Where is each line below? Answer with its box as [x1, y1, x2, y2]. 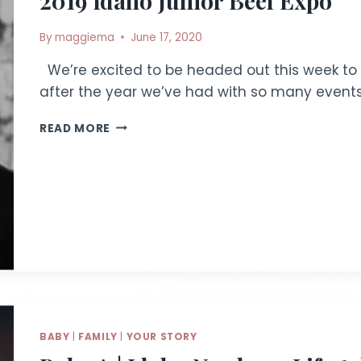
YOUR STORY [126, 330, 197, 343]
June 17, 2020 [131, 29, 203, 45]
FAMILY [78, 330, 118, 343]
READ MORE [39, 120, 111, 136]
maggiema [55, 29, 115, 45]
